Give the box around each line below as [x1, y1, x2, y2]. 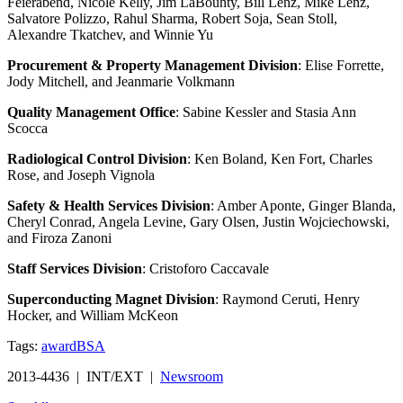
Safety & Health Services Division [7, 197, 210, 213]
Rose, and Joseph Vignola [7, 166, 155, 183]
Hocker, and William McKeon [7, 307, 178, 323]
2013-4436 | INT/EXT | [7, 368, 160, 384]
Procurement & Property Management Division [7, 57, 298, 73]
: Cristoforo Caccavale [142, 260, 269, 276]
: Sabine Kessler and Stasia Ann [175, 103, 356, 120]
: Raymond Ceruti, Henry [215, 291, 360, 307]
